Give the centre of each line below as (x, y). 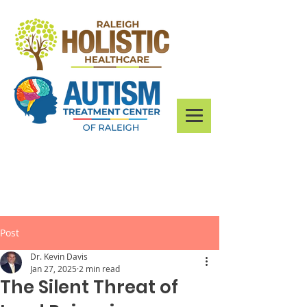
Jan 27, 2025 (53, 269)
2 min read (99, 269)
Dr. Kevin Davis (59, 256)
